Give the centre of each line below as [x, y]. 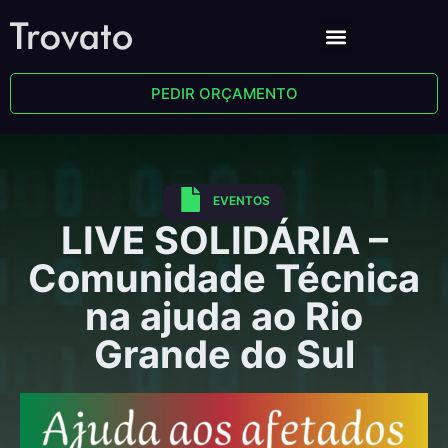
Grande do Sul [224, 354]
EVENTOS [241, 200]
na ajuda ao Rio [224, 316]
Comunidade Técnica [224, 278]
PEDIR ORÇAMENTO [224, 93]
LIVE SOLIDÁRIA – [224, 240]
